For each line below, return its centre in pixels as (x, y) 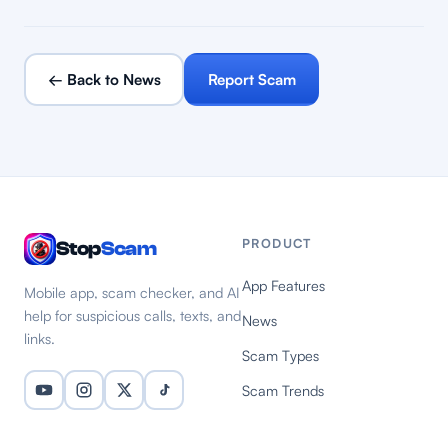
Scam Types (280, 355)
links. (39, 338)
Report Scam (251, 79)
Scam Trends (283, 390)
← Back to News (104, 79)
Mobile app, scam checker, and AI (132, 292)
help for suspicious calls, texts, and (132, 315)
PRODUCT (277, 243)
